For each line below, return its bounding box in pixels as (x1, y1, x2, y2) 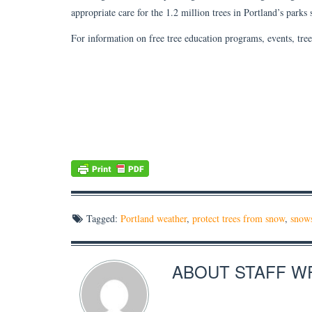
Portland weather (120, 211, 187, 225)
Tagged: (86, 211, 118, 225)
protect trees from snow (192, 211, 285, 225)
